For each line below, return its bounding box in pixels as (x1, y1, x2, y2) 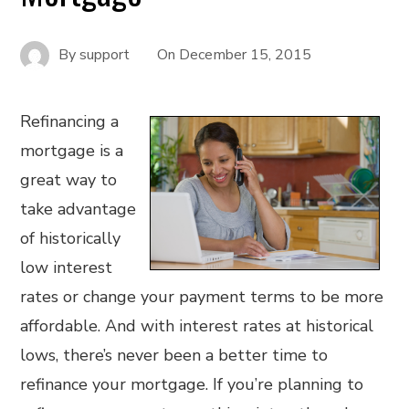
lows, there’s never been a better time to (20, 344, 329, 366)
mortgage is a (20, 140, 124, 162)
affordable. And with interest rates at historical (20, 315, 374, 337)
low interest (20, 257, 113, 278)
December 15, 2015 (179, 44, 312, 65)
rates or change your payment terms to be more (20, 286, 384, 308)
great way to (20, 169, 118, 191)
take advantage (20, 198, 137, 220)
